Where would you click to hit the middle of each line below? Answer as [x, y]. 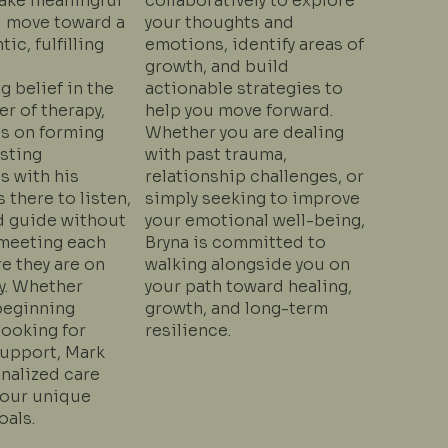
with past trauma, [215, 154]
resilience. [187, 330]
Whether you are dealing [244, 132]
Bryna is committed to [235, 242]
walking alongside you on [247, 264]
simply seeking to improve [252, 198]
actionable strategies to [243, 88]
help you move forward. [238, 110]
